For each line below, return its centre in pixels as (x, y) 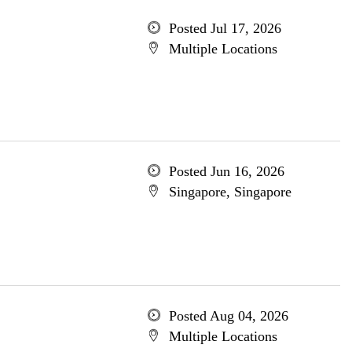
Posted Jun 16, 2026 (226, 171)
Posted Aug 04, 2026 (228, 316)
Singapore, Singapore (230, 192)
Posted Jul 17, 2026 (225, 28)
